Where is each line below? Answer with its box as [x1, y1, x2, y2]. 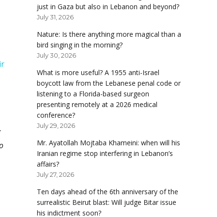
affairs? [37, 159, 59, 169]
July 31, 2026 [37, 13, 74, 21]
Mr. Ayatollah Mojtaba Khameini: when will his [37, 138, 180, 148]
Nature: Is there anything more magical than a [37, 30, 181, 39]
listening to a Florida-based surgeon [37, 89, 149, 99]
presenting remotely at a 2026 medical [37, 100, 157, 109]
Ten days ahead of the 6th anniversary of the [37, 187, 178, 197]
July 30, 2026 [37, 51, 76, 60]
